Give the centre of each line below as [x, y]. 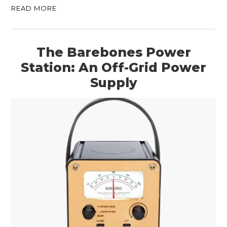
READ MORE [34, 8]
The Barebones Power [113, 52]
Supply [113, 83]
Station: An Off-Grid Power [113, 68]
